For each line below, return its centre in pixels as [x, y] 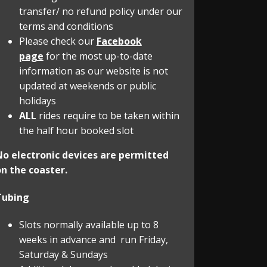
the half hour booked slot [76, 130]
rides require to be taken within [108, 115]
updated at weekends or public [87, 86]
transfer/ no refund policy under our [100, 11]
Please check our [58, 41]
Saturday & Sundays [63, 255]
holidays [37, 100]
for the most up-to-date [98, 56]
